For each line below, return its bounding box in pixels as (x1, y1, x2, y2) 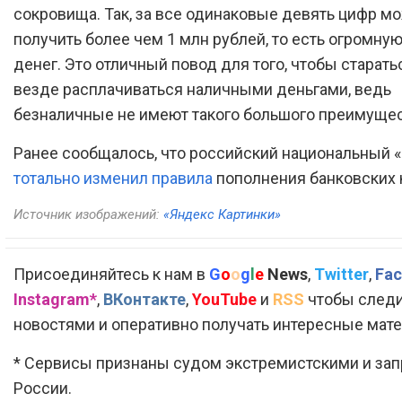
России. (13, 378, 72, 398)
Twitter (314, 264, 369, 284)
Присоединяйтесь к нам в (13, 264, 209, 284)
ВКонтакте (103, 289, 186, 309)
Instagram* (13, 289, 97, 309)
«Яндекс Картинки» (163, 205, 281, 223)
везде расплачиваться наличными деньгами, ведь (13, 79, 391, 99)
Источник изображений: (13, 205, 163, 223)
